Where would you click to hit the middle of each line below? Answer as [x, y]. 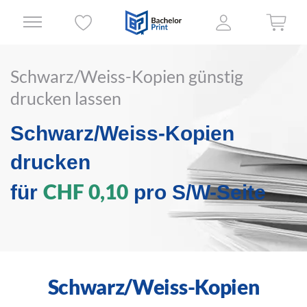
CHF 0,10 [86, 191]
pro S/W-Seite [197, 192]
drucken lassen [66, 98]
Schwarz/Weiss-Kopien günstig [127, 76]
